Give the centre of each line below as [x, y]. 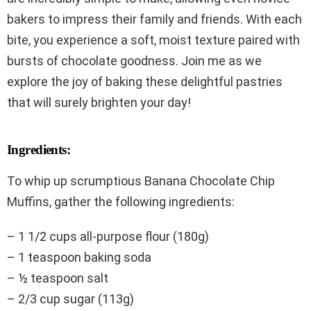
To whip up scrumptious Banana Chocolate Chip [141, 180]
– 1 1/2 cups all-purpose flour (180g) [108, 236]
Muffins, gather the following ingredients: [121, 201]
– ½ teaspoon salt [58, 278]
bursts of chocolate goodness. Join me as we [134, 60]
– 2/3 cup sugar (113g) [70, 299]
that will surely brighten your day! [99, 102]
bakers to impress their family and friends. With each [154, 19]
